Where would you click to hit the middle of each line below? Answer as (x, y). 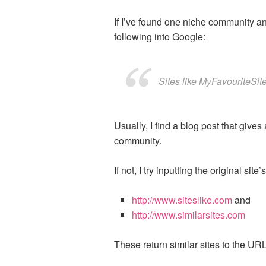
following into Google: (160, 37)
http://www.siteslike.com (182, 200)
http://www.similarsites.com (189, 215)
